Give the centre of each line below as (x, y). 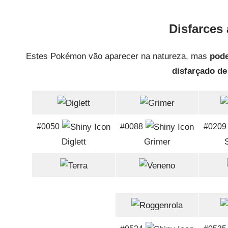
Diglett (74, 142)
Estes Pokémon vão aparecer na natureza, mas (118, 56)
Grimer (157, 142)
